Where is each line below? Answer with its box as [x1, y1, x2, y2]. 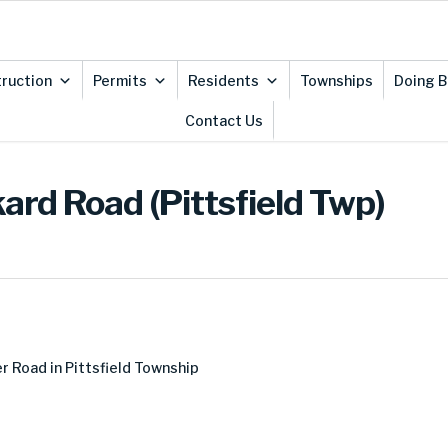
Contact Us [184, 112, 263, 129]
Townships [299, 72, 373, 89]
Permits [92, 72, 147, 89]
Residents [187, 72, 259, 89]
